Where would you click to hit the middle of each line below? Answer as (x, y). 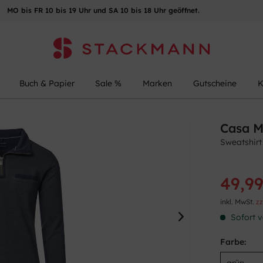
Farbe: (233, 242)
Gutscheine (215, 84)
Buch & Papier (47, 84)
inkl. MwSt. (238, 202)
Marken (158, 84)
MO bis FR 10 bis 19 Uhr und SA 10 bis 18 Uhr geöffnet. (103, 10)
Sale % (109, 84)
